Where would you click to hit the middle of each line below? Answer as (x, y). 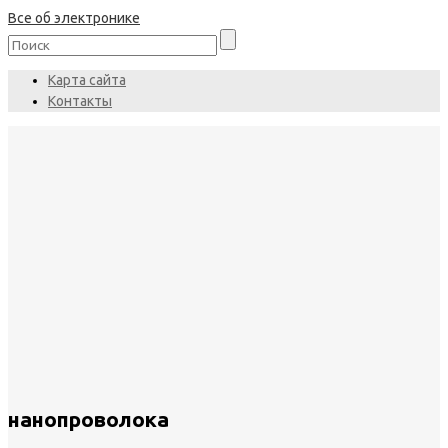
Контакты (80, 101)
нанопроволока (88, 419)
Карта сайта (87, 80)
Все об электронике (74, 18)
